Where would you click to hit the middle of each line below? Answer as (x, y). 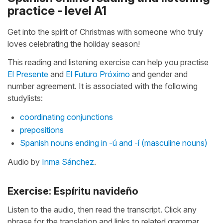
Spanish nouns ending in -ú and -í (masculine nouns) (114, 143)
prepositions (42, 130)
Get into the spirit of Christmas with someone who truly (105, 32)
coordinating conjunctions (66, 117)
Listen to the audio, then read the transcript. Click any (102, 209)
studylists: (25, 98)
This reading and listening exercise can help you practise (108, 62)
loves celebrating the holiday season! (74, 44)
